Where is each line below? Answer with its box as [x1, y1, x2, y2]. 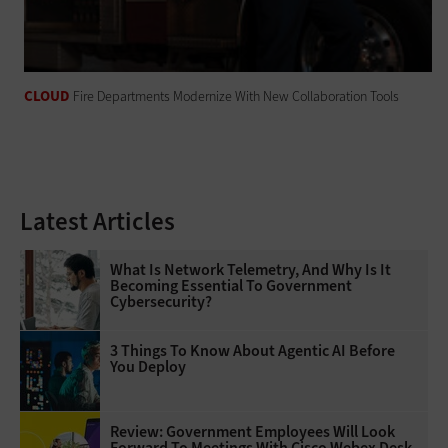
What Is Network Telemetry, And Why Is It [110, 258, 391, 280]
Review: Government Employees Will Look [110, 420, 395, 442]
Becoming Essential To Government [110, 274, 352, 296]
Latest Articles [20, 204, 175, 238]
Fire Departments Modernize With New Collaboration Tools [73, 86, 400, 106]
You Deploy [110, 355, 186, 377]
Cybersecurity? [110, 290, 212, 312]
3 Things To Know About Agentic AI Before [110, 339, 395, 361]
